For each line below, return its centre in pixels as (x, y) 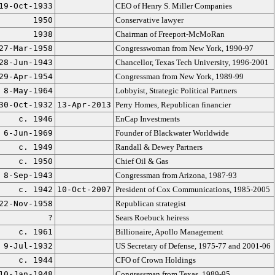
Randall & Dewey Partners (159, 147)
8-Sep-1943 (28, 175)
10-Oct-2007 (84, 189)
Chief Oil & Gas (141, 161)
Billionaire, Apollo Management (169, 232)
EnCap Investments (147, 119)
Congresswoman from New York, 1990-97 (184, 48)
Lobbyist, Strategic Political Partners (176, 91)
